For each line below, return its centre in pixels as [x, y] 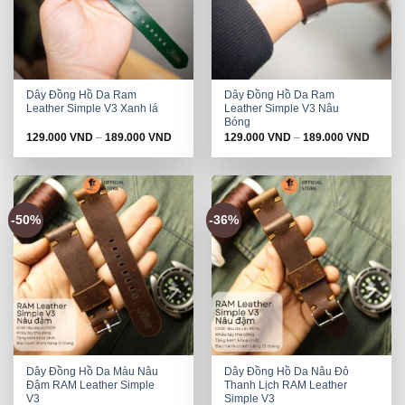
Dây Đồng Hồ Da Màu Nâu [93, 372]
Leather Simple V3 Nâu [282, 109]
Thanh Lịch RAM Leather [286, 386]
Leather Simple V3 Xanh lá [93, 109]
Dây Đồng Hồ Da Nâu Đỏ [287, 372]
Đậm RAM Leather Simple [91, 386]
